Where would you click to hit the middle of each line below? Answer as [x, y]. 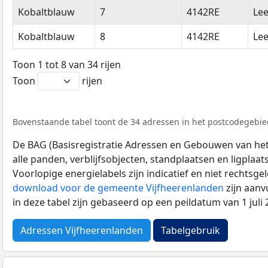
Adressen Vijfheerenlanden [82, 230]
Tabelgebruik [191, 230]
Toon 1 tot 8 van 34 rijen [67, 64]
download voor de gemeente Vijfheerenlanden [118, 188]
